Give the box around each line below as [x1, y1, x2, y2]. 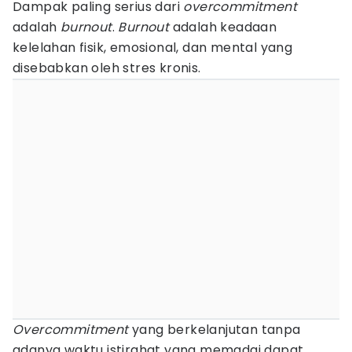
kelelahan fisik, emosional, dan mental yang [13, 38, 293, 57]
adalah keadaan [169, 18, 277, 36]
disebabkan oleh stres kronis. [13, 59, 201, 77]
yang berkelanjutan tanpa [128, 321, 301, 339]
